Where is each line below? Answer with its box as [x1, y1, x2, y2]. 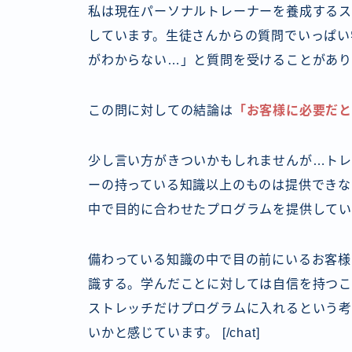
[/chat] [218, 325, 260, 339]
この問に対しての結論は [88, 103, 233, 117]
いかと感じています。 [88, 325, 218, 339]
